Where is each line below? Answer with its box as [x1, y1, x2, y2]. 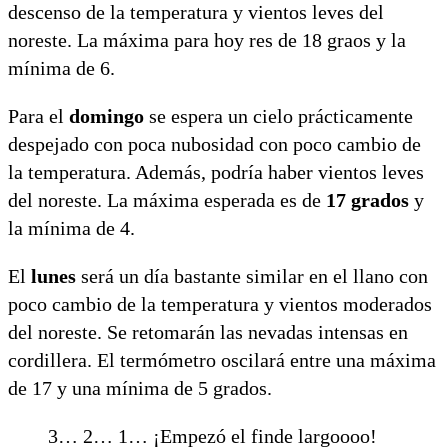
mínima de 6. [8, 56, 120, 79]
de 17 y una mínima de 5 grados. [8, 376, 277, 399]
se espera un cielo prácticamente [144, 104, 413, 127]
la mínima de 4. [8, 216, 140, 239]
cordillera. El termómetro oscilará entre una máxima [8, 348, 436, 371]
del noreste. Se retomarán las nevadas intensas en [8, 320, 408, 343]
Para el [8, 104, 69, 127]
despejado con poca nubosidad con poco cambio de [8, 132, 421, 155]
